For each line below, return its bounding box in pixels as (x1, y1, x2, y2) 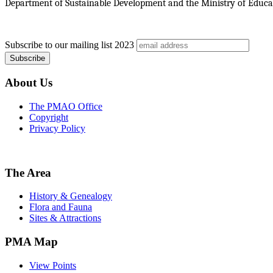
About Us (5, 76, 52, 90)
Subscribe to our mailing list (5, 40, 112, 51)
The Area (5, 166, 51, 179)
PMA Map (5, 235, 58, 249)
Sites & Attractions (29, 213, 101, 224)
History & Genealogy (29, 191, 112, 202)
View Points (29, 260, 76, 271)
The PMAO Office (29, 101, 102, 112)
